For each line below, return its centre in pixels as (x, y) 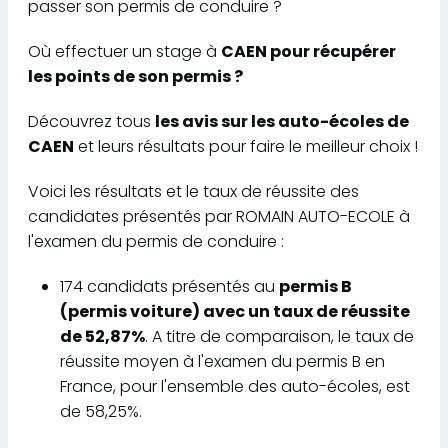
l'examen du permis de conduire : (156, 241)
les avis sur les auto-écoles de (282, 121)
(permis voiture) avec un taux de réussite (235, 311)
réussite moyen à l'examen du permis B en (222, 361)
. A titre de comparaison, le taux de (279, 336)
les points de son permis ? (135, 76)
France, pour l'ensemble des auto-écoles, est (235, 386)
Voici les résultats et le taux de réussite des (193, 191)
